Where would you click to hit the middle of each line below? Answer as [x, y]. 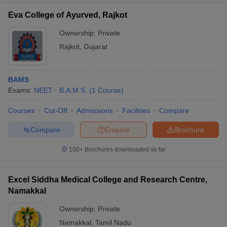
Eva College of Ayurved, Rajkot [68, 15]
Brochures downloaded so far [124, 149]
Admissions [95, 110]
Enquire [117, 129]
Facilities [136, 110]
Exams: [21, 90]
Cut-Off [56, 110]
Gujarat [96, 47]
